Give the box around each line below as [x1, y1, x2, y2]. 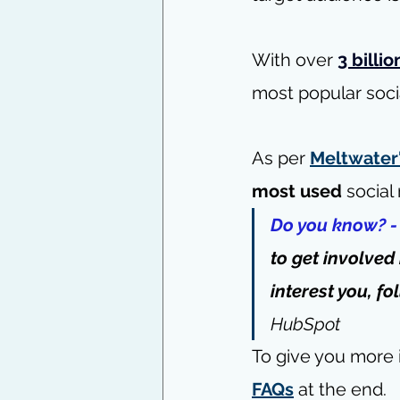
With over [252, 48, 333, 71]
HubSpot [271, 312, 340, 335]
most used [252, 179, 342, 202]
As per [252, 146, 310, 169]
